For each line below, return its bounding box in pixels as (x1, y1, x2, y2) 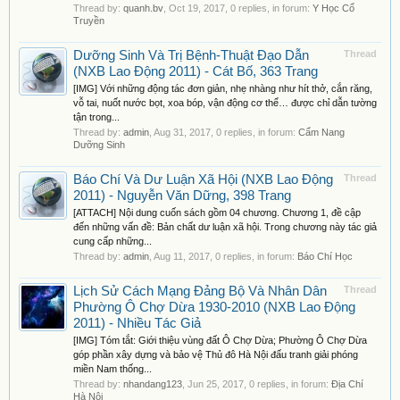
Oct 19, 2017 (169, 3, 225, 13)
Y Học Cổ (312, 3, 354, 13)
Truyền (73, 15, 104, 26)
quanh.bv (123, 3, 163, 13)
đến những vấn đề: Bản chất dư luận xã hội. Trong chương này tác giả (73, 221, 377, 232)
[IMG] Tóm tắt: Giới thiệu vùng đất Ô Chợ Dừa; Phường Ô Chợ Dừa (73, 335, 367, 346)
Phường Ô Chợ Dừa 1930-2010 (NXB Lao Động (73, 300, 355, 314)
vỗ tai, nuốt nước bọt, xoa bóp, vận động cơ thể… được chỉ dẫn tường (73, 97, 377, 108)
